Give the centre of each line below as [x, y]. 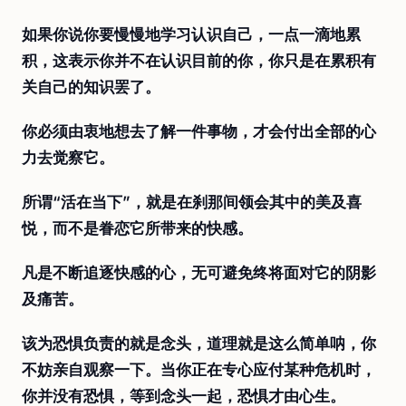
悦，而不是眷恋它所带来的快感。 [137, 228]
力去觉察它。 [68, 158]
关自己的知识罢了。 [91, 87]
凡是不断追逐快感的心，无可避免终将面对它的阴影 [199, 273]
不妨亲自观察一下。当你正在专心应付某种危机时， [199, 370]
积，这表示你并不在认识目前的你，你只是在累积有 [199, 61]
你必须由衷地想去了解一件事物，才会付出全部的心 [199, 131]
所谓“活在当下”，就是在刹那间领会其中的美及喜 [192, 202]
